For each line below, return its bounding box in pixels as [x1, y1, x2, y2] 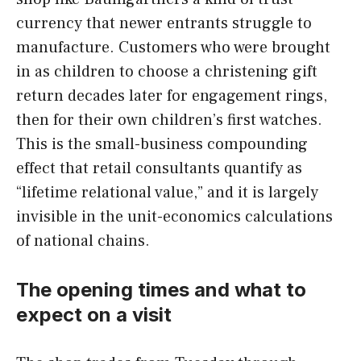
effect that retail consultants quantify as [16, 158, 302, 180]
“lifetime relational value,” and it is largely [16, 182, 318, 204]
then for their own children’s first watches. [16, 110, 322, 131]
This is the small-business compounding [16, 134, 308, 156]
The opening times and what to [16, 278, 306, 302]
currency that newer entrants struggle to [16, 13, 312, 35]
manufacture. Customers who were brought [16, 37, 330, 59]
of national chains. [16, 230, 150, 252]
